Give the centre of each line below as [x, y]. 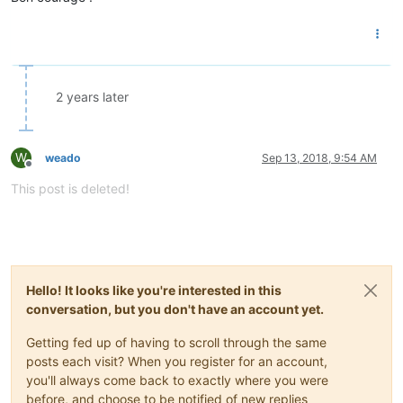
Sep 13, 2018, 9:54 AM [319, 157]
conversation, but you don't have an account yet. [175, 309]
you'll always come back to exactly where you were [177, 380]
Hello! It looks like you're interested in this [154, 290]
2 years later [92, 96]
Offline [45, 170]
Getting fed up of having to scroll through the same [176, 342]
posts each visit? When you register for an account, [177, 361]
